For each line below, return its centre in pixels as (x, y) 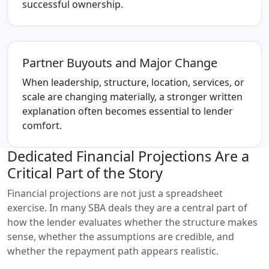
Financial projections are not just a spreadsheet (115, 193)
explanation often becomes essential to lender (128, 111)
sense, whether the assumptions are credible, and (121, 237)
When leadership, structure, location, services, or (133, 82)
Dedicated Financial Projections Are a (128, 156)
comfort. (42, 125)
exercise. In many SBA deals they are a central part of (127, 208)
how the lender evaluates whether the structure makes (132, 222)
